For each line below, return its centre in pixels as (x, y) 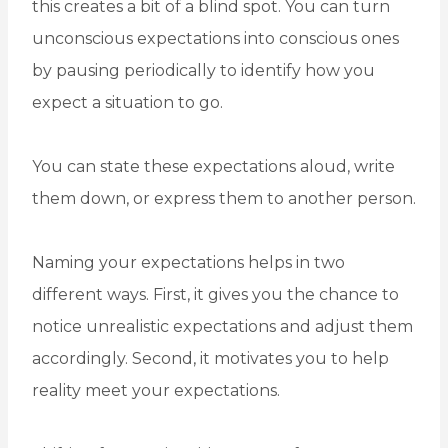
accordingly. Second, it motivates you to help (210, 359)
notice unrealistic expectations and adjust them (222, 327)
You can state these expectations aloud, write (213, 167)
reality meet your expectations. (156, 391)
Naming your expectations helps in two (188, 263)
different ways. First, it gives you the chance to (215, 295)
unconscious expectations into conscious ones (215, 39)
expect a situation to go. (127, 103)
